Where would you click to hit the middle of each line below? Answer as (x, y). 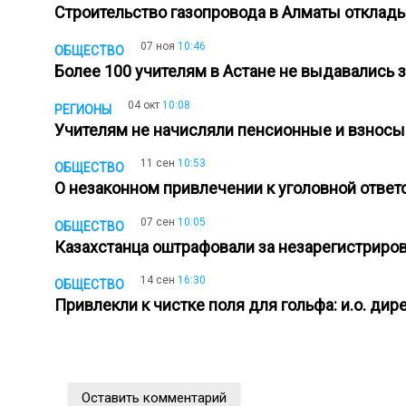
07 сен (158, 222)
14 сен (158, 280)
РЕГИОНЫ (83, 109)
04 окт (144, 105)
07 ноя (158, 46)
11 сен (158, 164)
